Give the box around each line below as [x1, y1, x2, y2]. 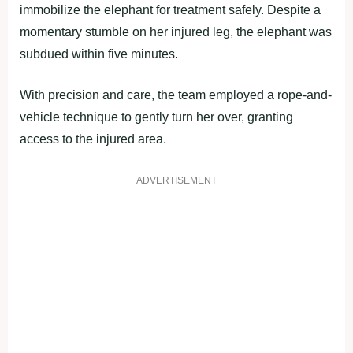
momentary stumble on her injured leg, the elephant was [20, 24, 332, 39]
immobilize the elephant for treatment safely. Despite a [20, 2, 321, 17]
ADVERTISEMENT [136, 174, 217, 186]
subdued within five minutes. [20, 46, 178, 61]
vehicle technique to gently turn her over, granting [20, 110, 293, 124]
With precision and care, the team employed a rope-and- [20, 87, 332, 102]
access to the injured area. [20, 132, 166, 146]
